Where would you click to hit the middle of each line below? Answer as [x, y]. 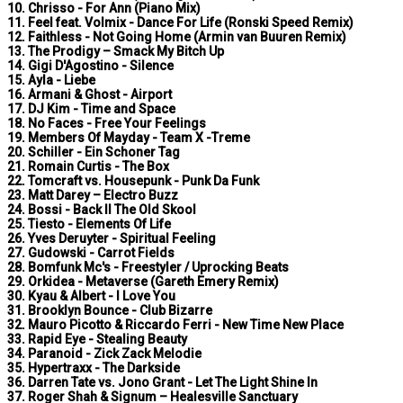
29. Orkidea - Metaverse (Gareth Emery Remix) [143, 282]
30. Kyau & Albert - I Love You [91, 296]
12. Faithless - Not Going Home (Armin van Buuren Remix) [177, 37]
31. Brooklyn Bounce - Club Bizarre [110, 311]
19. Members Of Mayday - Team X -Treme [129, 138]
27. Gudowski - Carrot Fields [91, 253]
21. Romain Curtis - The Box [88, 167]
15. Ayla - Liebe [51, 81]
